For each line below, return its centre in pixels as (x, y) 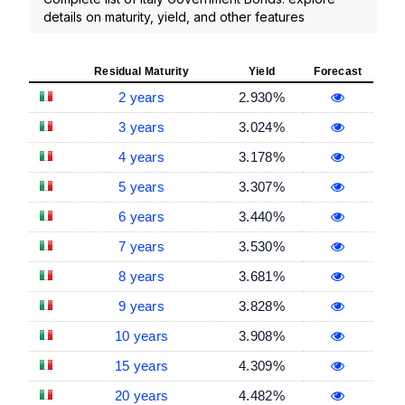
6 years (141, 216)
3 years (141, 127)
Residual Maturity (141, 71)
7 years (141, 246)
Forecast (338, 71)
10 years (141, 335)
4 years (141, 156)
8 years (141, 276)
